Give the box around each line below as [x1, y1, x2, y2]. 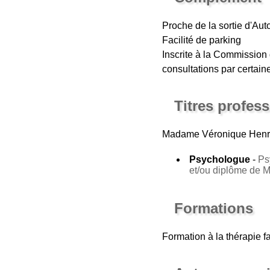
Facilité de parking [162, 34, 241, 45]
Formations [174, 199, 253, 216]
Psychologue [189, 154, 250, 165]
